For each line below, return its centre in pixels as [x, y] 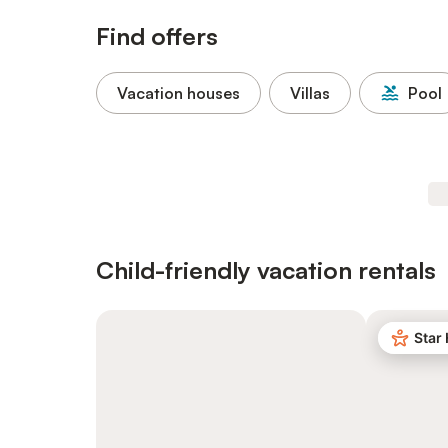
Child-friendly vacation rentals [266, 270]
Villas [310, 93]
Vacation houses [178, 93]
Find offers [157, 36]
